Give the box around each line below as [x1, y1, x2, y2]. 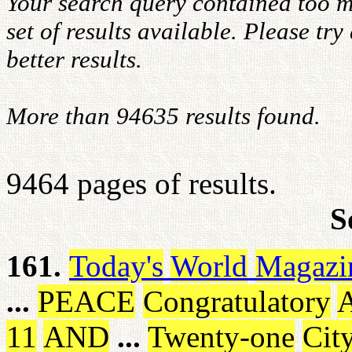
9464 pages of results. [6, 167, 277, 200]
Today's [69, 249, 163, 283]
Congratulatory [143, 284, 331, 318]
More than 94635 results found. [6, 102, 321, 130]
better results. [6, 46, 142, 73]
